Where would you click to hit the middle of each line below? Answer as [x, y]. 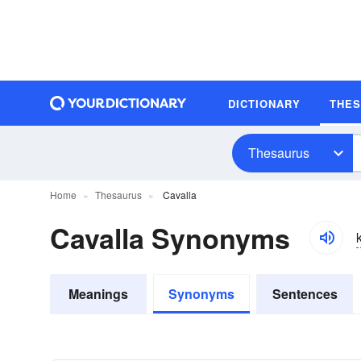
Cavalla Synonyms [170, 238]
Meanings [98, 294]
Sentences [305, 294]
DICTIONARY [264, 103]
